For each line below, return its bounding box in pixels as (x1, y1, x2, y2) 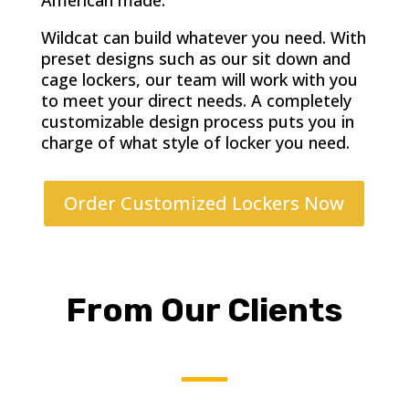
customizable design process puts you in (40, 110, 354, 132)
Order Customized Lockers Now (64, 191, 345, 215)
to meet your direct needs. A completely (40, 89, 351, 111)
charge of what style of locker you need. (40, 131, 350, 153)
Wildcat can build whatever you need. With (40, 26, 366, 48)
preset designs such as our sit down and (40, 47, 351, 69)
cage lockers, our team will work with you (40, 68, 358, 90)
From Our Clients (66, 290, 343, 330)
